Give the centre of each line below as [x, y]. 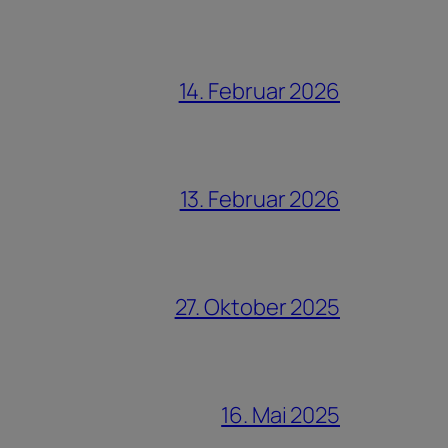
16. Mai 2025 [280, 414]
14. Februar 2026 [259, 90]
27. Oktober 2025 [257, 306]
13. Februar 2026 [259, 198]
